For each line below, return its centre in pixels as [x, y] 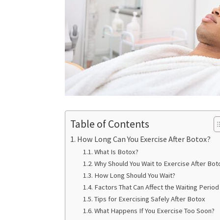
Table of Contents [110, 124]
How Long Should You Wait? [135, 175]
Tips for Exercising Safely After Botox [150, 199]
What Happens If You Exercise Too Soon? [154, 211]
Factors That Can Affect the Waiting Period [156, 187]
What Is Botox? [116, 152]
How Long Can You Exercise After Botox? [144, 139]
